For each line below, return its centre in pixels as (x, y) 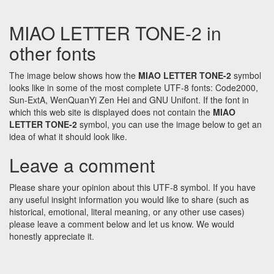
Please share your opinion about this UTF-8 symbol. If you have (132, 187)
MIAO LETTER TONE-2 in (115, 33)
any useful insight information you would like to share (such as (129, 200)
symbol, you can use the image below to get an (169, 124)
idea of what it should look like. (68, 137)
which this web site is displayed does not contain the (111, 112)
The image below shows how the (74, 76)
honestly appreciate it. (52, 236)
